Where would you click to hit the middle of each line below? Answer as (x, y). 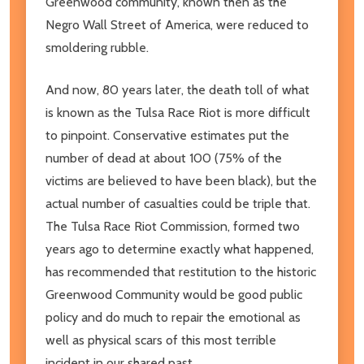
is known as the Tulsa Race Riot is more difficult (178, 112)
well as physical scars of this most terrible (161, 340)
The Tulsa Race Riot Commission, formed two (173, 226)
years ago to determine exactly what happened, (180, 249)
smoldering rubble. (97, 47)
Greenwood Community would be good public (174, 294)
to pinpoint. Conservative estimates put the (167, 135)
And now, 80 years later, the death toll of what (178, 89)
